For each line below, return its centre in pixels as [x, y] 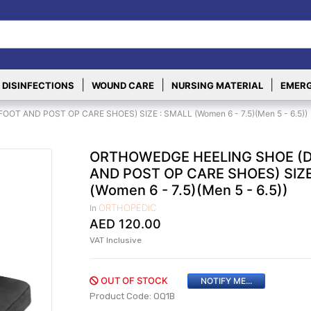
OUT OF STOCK [134, 280]
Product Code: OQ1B [133, 296]
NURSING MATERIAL [217, 85]
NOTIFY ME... [227, 281]
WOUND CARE [123, 85]
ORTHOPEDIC [128, 208]
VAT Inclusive [116, 240]
